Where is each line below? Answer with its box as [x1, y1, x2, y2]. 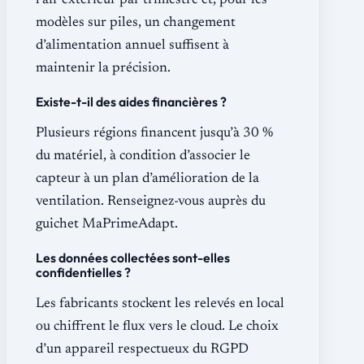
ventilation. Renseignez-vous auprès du [36, 194, 266, 209]
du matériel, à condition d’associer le [36, 149, 250, 163]
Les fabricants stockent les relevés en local [36, 297, 284, 311]
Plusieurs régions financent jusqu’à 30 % [36, 126, 273, 141]
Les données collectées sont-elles [36, 249, 230, 266]
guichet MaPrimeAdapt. [36, 217, 178, 232]
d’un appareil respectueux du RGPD [36, 342, 249, 357]
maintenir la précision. [36, 61, 171, 76]
